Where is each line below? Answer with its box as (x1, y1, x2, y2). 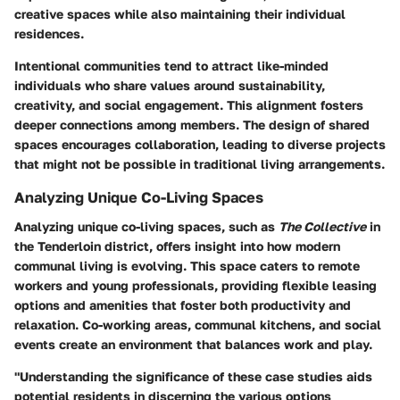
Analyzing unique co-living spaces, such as (14, 218, 279, 234)
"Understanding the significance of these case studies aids (14, 368, 372, 384)
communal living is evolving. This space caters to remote (14, 257, 360, 273)
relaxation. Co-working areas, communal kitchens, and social (14, 316, 381, 332)
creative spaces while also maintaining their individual (14, 6, 346, 22)
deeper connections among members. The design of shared (14, 117, 370, 133)
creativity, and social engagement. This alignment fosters (14, 97, 363, 113)
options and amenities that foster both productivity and (14, 296, 351, 312)
